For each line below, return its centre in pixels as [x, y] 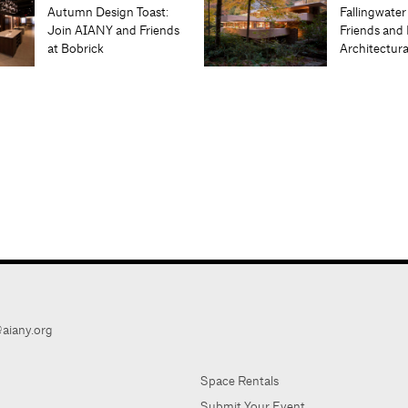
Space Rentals [239, 380]
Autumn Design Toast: [108, 12]
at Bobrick [76, 49]
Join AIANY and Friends [113, 31]
